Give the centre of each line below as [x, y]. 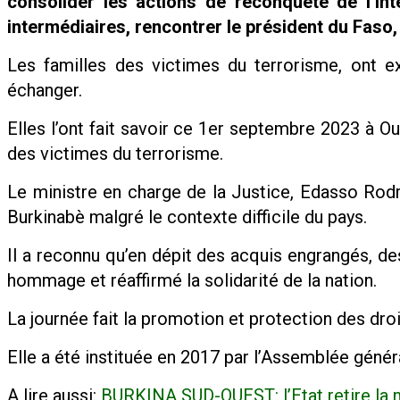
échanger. [45, 90]
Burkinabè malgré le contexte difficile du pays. [187, 217]
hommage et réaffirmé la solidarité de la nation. [192, 280]
